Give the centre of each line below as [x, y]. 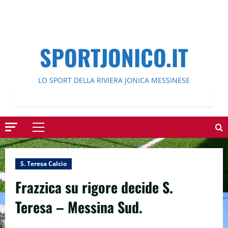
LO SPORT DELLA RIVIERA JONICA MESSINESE [114, 80]
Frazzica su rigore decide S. [94, 187]
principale [55, 145]
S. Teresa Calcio [44, 164]
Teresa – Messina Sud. [79, 207]
